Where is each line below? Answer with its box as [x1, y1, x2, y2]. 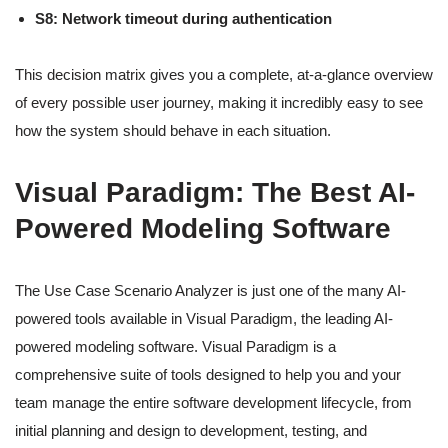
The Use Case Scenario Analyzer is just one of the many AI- [15, 282, 406, 300]
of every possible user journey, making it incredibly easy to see [15, 94, 423, 112]
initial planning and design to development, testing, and [15, 422, 367, 440]
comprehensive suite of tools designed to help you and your [15, 366, 401, 384]
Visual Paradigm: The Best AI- [15, 177, 415, 209]
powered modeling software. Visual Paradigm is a [15, 338, 336, 356]
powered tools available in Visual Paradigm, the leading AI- [15, 310, 393, 328]
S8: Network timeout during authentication [35, 10, 332, 28]
